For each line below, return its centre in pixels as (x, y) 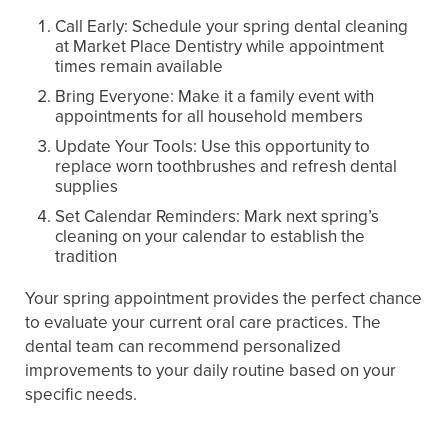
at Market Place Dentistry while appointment (219, 46)
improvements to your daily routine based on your (210, 370)
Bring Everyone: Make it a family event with (214, 96)
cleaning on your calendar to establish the (210, 236)
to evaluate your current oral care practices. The (203, 322)
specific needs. (81, 394)
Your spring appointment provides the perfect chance (223, 298)
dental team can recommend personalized (183, 346)
